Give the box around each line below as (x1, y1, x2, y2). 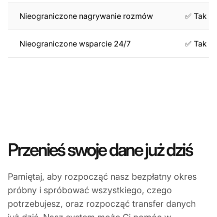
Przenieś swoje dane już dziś (8, 139, 192, 160)
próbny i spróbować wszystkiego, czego (8, 185, 172, 195)
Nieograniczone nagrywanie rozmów (19, 11, 153, 21)
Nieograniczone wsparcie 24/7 (19, 38, 131, 48)
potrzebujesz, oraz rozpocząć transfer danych (8, 198, 196, 209)
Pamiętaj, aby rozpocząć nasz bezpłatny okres (8, 171, 197, 182)
